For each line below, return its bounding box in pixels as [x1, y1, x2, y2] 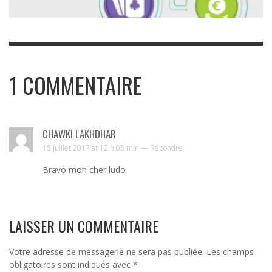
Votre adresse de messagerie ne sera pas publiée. [9, 245, 204, 257]
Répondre [150, 142, 183, 153]
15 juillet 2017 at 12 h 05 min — [42, 142, 150, 153]
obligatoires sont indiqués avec [9, 258, 133, 270]
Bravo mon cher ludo [42, 163, 126, 175]
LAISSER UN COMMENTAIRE [9, 214, 158, 237]
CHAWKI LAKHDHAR [42, 126, 116, 141]
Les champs [204, 245, 254, 257]
